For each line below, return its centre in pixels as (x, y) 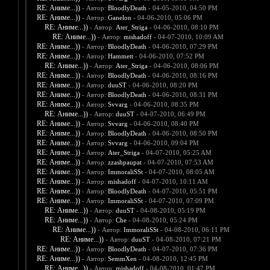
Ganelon (119, 18)
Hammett (120, 56)
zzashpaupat (124, 162)
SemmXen (122, 259)
